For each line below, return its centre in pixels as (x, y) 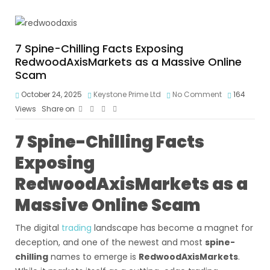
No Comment (197, 94)
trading (78, 228)
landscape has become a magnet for (174, 228)
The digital (38, 228)
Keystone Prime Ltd (127, 94)
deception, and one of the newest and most (110, 242)
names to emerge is (93, 257)
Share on (58, 109)
